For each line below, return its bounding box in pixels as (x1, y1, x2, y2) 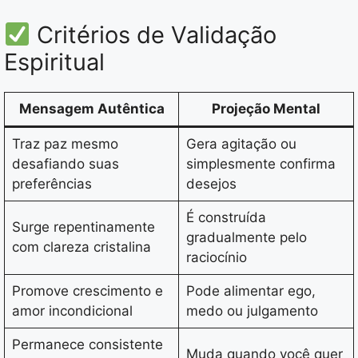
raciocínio (185, 249, 247, 266)
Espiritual (4, 48, 105, 77)
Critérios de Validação (30, 21, 277, 50)
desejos (185, 176, 237, 193)
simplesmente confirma (185, 156, 336, 173)
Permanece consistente (11, 336, 163, 353)
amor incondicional (11, 303, 133, 320)
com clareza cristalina (11, 239, 151, 256)
